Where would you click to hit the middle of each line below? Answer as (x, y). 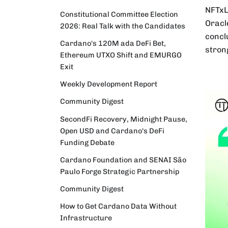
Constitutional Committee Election (119, 14)
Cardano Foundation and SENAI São (123, 160)
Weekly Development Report (109, 84)
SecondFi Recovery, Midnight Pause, (124, 119)
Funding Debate (87, 142)
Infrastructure (86, 218)
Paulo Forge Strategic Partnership (120, 171)
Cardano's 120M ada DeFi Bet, (113, 44)
